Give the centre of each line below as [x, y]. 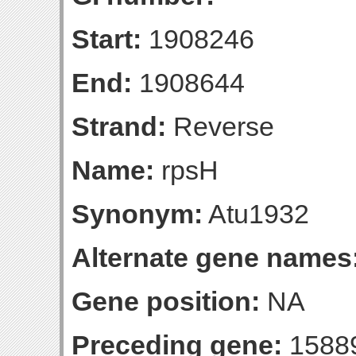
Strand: [119, 126]
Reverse [220, 126]
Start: [106, 39]
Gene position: [166, 301]
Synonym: [137, 214]
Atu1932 [256, 214]
